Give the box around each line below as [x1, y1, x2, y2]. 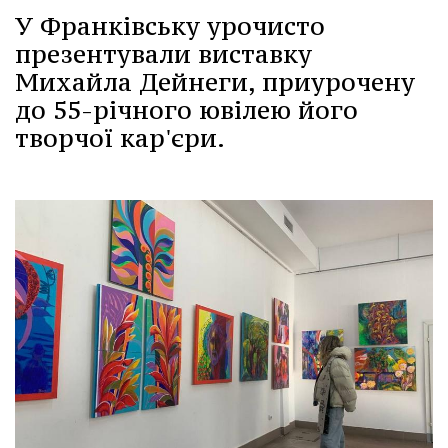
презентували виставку [15, 38, 312, 71]
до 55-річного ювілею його [15, 94, 358, 127]
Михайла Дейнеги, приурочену [15, 66, 415, 99]
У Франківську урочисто [15, 10, 325, 43]
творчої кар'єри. [15, 122, 225, 155]
